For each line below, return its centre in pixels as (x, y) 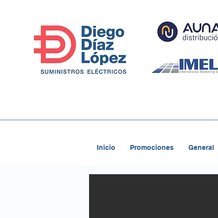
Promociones (152, 147)
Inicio (106, 147)
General (201, 147)
